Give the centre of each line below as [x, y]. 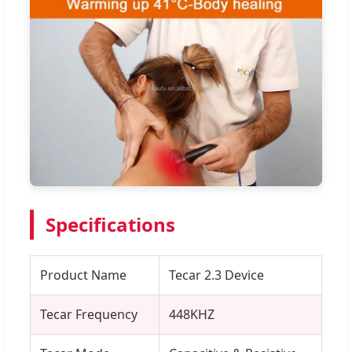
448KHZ [192, 315]
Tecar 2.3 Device [216, 275]
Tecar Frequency [89, 315]
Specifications [110, 225]
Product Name [83, 275]
